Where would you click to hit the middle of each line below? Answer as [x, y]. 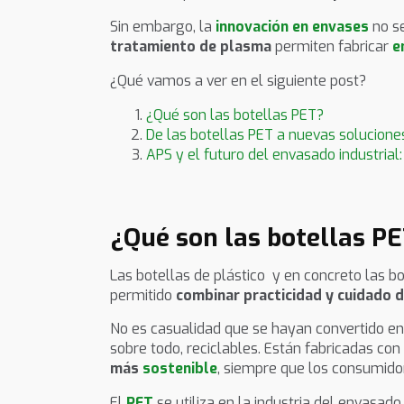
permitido [143, 295]
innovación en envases [292, 27]
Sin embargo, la [163, 27]
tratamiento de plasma [191, 47]
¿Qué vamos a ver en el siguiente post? [238, 81]
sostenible [180, 369]
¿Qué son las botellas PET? [235, 115]
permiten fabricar [332, 47]
